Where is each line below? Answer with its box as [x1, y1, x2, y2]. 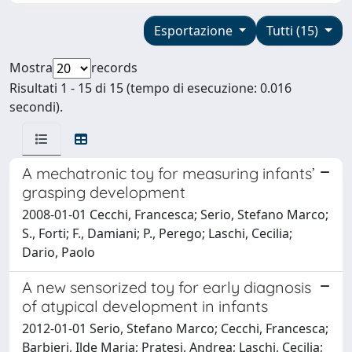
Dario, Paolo [22, 243, 95, 261]
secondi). [9, 97, 63, 115]
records [91, 58, 137, 76]
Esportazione [153, 21, 236, 39]
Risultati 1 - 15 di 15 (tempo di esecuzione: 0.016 [9, 79, 291, 97]
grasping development [22, 181, 185, 202]
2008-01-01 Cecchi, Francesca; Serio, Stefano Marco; [22, 205, 328, 223]
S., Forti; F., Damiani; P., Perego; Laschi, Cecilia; [22, 224, 292, 242]
